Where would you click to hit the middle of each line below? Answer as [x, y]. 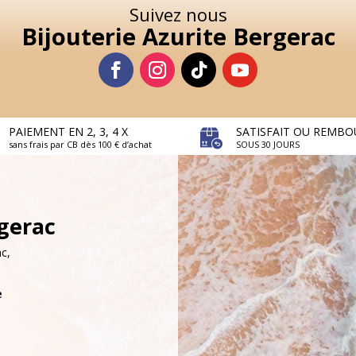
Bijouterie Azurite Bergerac [178, 37]
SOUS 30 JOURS [268, 145]
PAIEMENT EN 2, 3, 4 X [68, 132]
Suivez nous [178, 15]
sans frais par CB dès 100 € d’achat [80, 145]
